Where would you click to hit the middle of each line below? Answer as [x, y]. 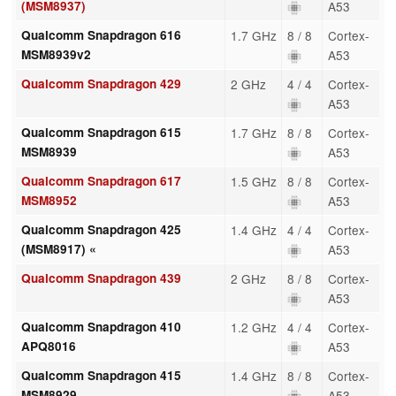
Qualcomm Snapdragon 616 [101, 34]
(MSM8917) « [58, 248]
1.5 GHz [253, 181]
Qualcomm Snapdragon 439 [101, 278]
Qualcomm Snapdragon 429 [101, 83]
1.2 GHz [253, 327]
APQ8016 [48, 346]
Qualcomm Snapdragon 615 [101, 132]
